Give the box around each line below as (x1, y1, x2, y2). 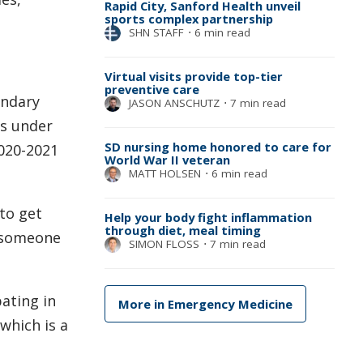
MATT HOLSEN (128, 166, 201, 181)
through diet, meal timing (104, 222, 261, 239)
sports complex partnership (104, 11, 273, 28)
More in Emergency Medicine (117, 296, 293, 313)
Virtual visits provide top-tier (104, 68, 283, 85)
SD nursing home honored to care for (104, 139, 331, 156)
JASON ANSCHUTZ (128, 96, 220, 111)
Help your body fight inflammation (104, 209, 312, 226)
